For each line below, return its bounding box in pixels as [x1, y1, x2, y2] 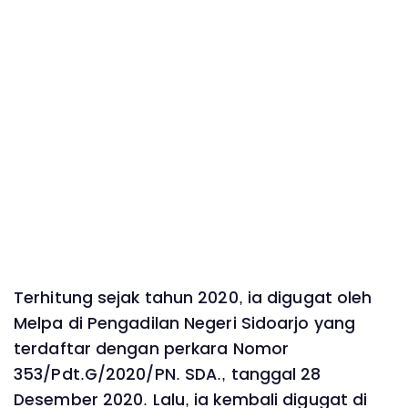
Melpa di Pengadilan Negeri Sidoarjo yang [14, 312, 356, 335]
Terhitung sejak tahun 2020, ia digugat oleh [14, 287, 372, 310]
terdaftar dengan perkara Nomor [14, 338, 290, 361]
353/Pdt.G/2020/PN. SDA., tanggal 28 [14, 363, 321, 386]
